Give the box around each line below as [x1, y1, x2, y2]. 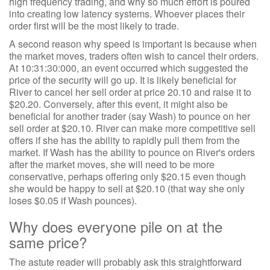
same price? [9, 231, 87, 253]
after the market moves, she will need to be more [9, 157, 215, 171]
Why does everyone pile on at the [9, 216, 222, 237]
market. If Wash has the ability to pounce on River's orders [9, 145, 255, 159]
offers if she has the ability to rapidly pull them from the [9, 133, 240, 147]
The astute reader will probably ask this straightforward [9, 255, 242, 269]
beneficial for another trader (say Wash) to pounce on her [9, 109, 250, 123]
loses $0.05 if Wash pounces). [9, 193, 137, 207]
